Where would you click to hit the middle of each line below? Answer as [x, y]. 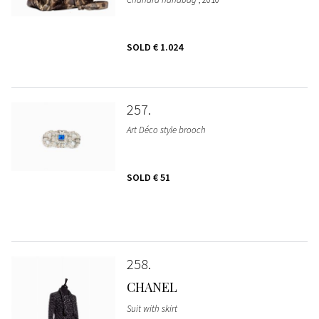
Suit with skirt [152, 309]
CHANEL [152, 287]
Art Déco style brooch [166, 130]
